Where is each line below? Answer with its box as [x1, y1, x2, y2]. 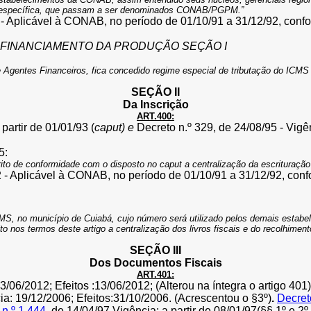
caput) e [94, 121, 137, 133]
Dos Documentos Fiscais [89, 257, 222, 269]
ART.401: [137, 269, 174, 280]
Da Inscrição [122, 99, 189, 110]
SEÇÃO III [130, 244, 181, 256]
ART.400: [137, 111, 174, 121]
